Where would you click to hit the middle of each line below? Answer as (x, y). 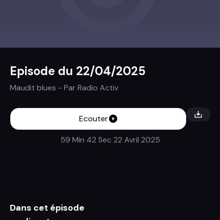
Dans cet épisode (47, 208)
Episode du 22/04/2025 (78, 71)
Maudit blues (33, 88)
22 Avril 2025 (136, 140)
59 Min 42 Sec (86, 140)
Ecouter (93, 119)
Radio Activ (98, 88)
